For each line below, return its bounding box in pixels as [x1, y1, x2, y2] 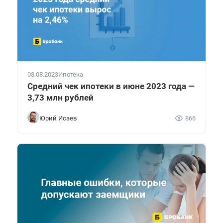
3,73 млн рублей [27, 93, 94, 103]
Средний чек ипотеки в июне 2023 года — [27, 81, 195, 92]
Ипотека [58, 71, 83, 79]
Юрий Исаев [39, 114, 77, 122]
